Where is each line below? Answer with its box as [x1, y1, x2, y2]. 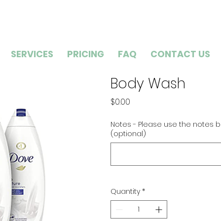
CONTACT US [150, 48, 211, 61]
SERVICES [11, 48, 54, 61]
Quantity [110, 186, 140, 197]
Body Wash [110, 74, 185, 94]
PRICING [67, 48, 105, 61]
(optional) [110, 129, 146, 139]
